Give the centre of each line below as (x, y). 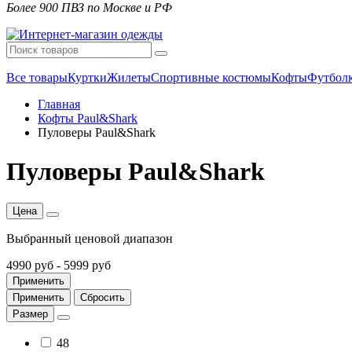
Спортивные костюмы (211, 78)
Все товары (37, 78)
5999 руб (87, 266)
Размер (30, 314)
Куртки (87, 78)
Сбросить (103, 298)
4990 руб (31, 266)
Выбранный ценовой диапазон (90, 239)
